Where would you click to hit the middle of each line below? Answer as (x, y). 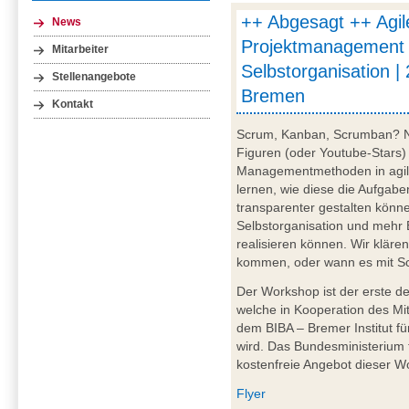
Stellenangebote (94, 76)
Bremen (273, 96)
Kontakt (73, 104)
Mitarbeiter (81, 49)
